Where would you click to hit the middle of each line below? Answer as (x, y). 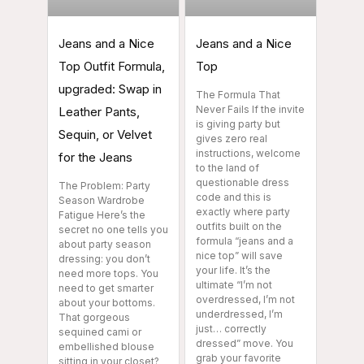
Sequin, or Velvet (105, 135)
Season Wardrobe (102, 201)
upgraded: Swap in (110, 89)
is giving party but (238, 124)
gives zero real (232, 139)
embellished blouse (106, 347)
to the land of (227, 168)
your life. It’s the (233, 271)
